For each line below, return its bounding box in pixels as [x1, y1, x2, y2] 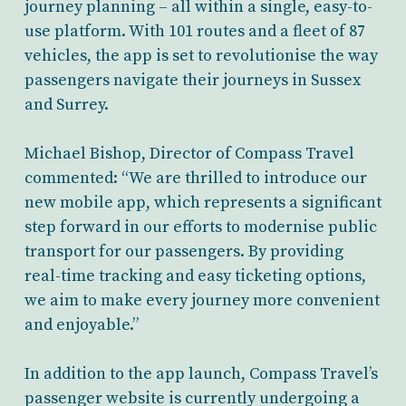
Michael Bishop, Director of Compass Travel [24, 143, 354, 164]
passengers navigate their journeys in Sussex [24, 70, 361, 91]
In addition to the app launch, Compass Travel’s [24, 363, 378, 384]
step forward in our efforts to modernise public [24, 217, 377, 237]
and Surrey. [24, 94, 109, 115]
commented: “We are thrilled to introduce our [24, 168, 367, 188]
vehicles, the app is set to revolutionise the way [24, 45, 378, 66]
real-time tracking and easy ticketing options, [24, 266, 366, 286]
